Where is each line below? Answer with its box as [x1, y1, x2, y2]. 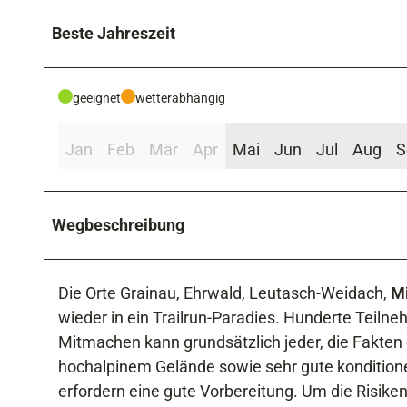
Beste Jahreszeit [52, 23, 175, 43]
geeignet [73, 90, 121, 105]
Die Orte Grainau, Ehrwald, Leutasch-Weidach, [58, 283, 391, 303]
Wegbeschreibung [52, 214, 184, 234]
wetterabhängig [135, 90, 225, 105]
